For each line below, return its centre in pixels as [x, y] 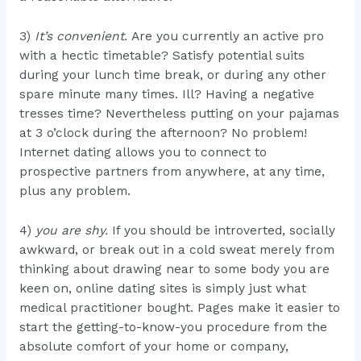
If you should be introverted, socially [223, 230]
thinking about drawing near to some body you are [174, 269]
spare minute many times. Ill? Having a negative [166, 95]
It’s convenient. [83, 37]
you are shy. [73, 230]
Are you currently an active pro [227, 37]
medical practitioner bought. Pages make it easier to [179, 307]
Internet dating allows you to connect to [143, 153]
